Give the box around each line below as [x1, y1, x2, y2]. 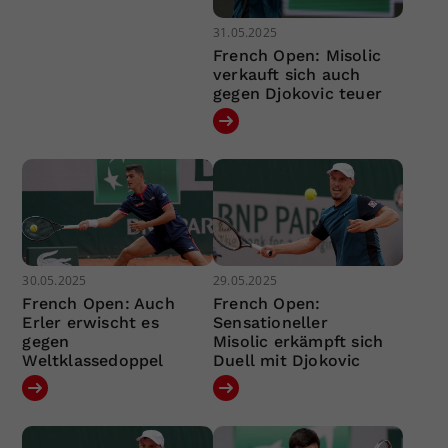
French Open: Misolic [212, 45, 381, 65]
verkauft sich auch [212, 64, 361, 84]
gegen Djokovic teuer [212, 83, 382, 103]
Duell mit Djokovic [212, 351, 361, 371]
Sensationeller [212, 313, 328, 333]
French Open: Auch [22, 294, 175, 314]
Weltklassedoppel [22, 351, 164, 371]
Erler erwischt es [22, 313, 159, 333]
